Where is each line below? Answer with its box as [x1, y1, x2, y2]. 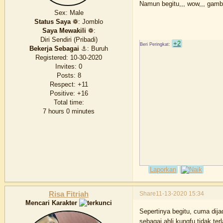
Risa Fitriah [49, 190, 89, 199]
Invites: [55, 62, 77, 70]
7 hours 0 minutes [43, 107, 95, 115]
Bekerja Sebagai [29, 44, 80, 52]
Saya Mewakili [42, 26, 86, 34]
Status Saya [34, 17, 71, 25]
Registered [35, 53, 67, 61]
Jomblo [80, 17, 104, 25]
